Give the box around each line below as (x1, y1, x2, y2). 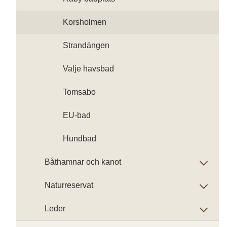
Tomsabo (63, 88, 96, 96)
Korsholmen (63, 18, 106, 26)
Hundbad (63, 134, 96, 143)
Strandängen (63, 41, 109, 50)
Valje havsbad (63, 64, 114, 73)
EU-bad (63, 111, 91, 120)
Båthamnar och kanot (45, 158, 121, 166)
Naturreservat (45, 181, 93, 190)
